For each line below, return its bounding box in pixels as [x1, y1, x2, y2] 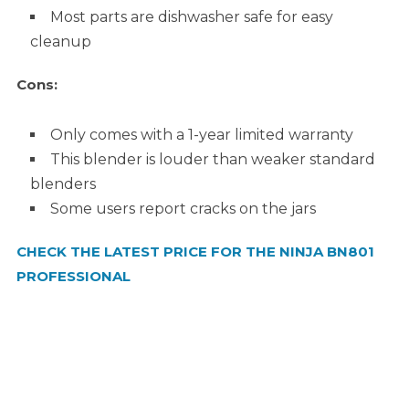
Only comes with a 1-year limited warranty [49, 126, 353, 144]
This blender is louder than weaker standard [49, 151, 375, 169]
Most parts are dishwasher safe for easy [49, 8, 333, 26]
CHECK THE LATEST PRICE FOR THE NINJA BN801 [16, 243, 374, 261]
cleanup [29, 33, 91, 51]
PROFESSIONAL [16, 267, 131, 286]
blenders [29, 175, 96, 194]
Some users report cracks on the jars [49, 200, 316, 218]
